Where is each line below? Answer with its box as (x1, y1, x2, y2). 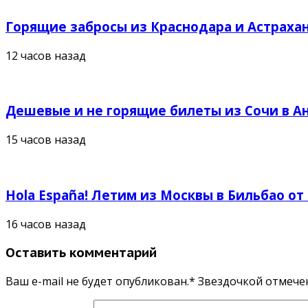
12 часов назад (5, 47, 86, 63)
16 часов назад (5, 216, 86, 232)
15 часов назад (5, 132, 86, 148)
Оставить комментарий (5, 244, 157, 261)
